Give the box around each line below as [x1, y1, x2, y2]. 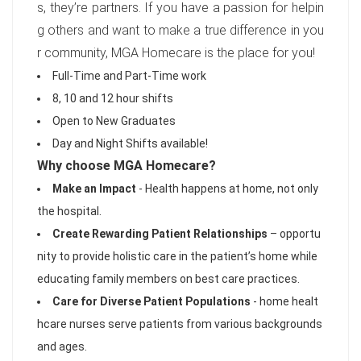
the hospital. [37, 205, 102, 218]
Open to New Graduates [52, 114, 176, 127]
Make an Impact [52, 182, 136, 195]
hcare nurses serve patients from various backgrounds [37, 317, 322, 330]
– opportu [268, 227, 321, 240]
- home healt [251, 295, 318, 308]
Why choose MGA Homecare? [37, 158, 216, 173]
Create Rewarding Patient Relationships [52, 227, 268, 240]
